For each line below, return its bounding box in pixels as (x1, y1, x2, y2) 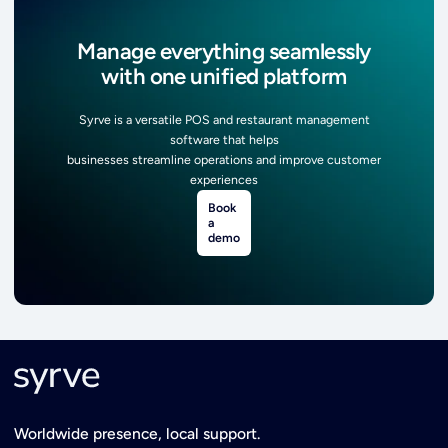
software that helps (169, 131, 279, 147)
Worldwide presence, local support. (14, 423, 261, 443)
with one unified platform (101, 62, 347, 90)
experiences (190, 171, 258, 187)
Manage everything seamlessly (77, 37, 371, 65)
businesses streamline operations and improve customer (67, 151, 381, 167)
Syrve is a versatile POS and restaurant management (78, 111, 370, 127)
